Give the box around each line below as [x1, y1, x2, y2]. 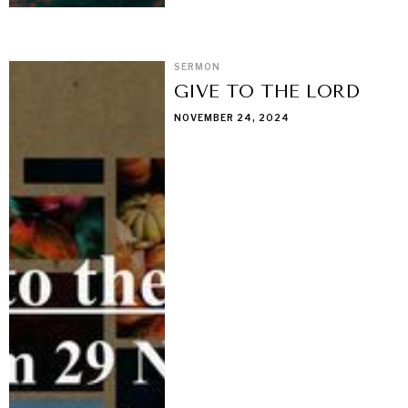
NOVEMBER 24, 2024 [174, 111, 291, 123]
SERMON [174, 60, 221, 72]
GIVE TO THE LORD [174, 80, 361, 102]
